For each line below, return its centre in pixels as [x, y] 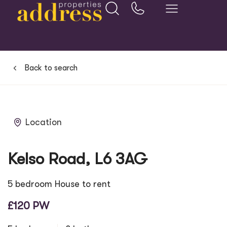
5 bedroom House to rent [59, 184]
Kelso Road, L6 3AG [78, 159]
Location [43, 122]
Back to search [51, 68]
